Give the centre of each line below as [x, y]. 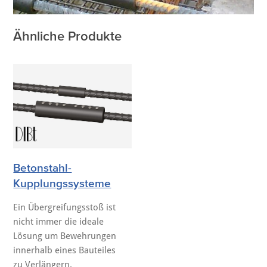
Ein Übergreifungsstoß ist [65, 207]
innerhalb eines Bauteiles [65, 250]
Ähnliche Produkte [68, 36]
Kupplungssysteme [62, 183]
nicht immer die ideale [59, 221]
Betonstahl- [43, 167]
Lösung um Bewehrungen [65, 236]
